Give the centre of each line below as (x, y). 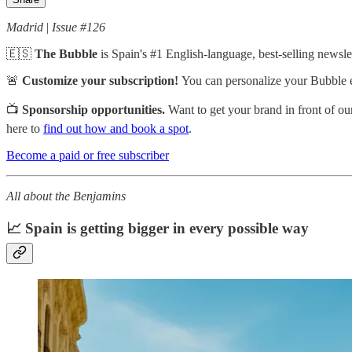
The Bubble (68, 53)
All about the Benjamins (66, 196)
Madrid (26, 27)
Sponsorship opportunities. (95, 109)
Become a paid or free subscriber (88, 155)
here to (25, 128)
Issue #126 (79, 27)
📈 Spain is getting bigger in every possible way (158, 229)
